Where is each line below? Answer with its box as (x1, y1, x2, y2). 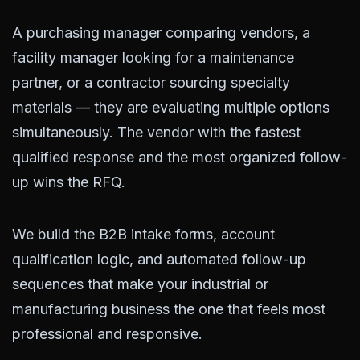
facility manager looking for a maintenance (12, 49, 294, 66)
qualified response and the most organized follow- (12, 149, 347, 166)
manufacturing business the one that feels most (12, 301, 325, 317)
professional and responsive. (12, 325, 202, 342)
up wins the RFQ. (12, 174, 125, 190)
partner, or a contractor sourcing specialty (12, 74, 290, 91)
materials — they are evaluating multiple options (12, 99, 329, 116)
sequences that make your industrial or (12, 276, 268, 292)
